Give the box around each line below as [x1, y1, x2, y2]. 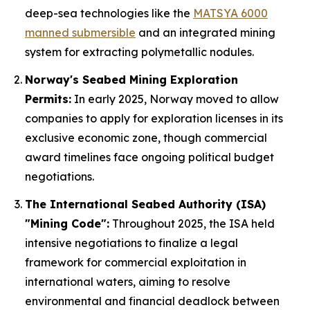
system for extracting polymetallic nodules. [25, 44, 254, 59]
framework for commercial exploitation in [25, 255, 246, 269]
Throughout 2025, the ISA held [109, 216, 275, 230]
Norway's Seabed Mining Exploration [25, 72, 238, 86]
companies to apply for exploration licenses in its [25, 111, 283, 125]
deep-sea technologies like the [25, 6, 193, 20]
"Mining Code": [25, 216, 109, 230]
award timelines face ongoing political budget [25, 149, 274, 164]
